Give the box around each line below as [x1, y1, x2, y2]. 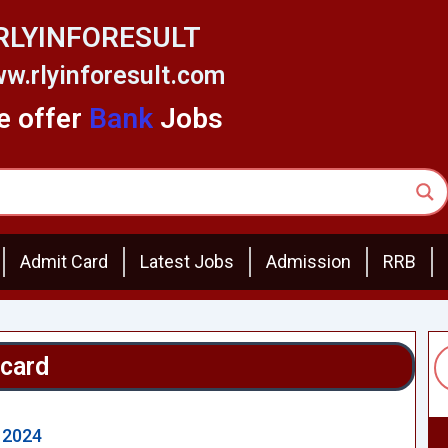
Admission [266, 251, 351, 273]
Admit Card [20, 251, 108, 273]
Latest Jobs [140, 251, 234, 273]
